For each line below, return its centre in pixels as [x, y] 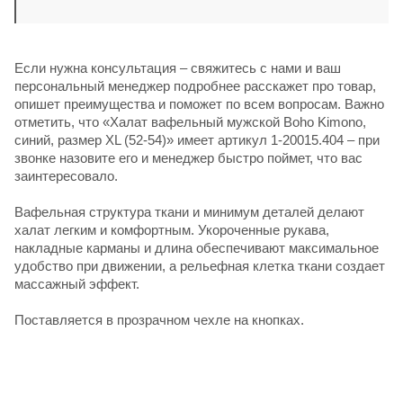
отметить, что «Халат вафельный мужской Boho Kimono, [190, 121]
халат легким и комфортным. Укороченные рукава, [172, 229]
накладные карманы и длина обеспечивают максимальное [197, 247]
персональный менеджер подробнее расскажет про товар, [195, 85]
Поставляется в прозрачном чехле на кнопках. [159, 319]
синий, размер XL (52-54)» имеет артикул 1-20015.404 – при [197, 139]
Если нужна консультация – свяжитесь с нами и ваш [178, 67]
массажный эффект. [77, 283]
